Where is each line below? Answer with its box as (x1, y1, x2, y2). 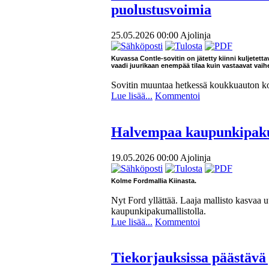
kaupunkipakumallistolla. (111, 205, 206, 216)
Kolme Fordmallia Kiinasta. (111, 177, 196, 184)
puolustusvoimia (111, 1, 211, 17)
